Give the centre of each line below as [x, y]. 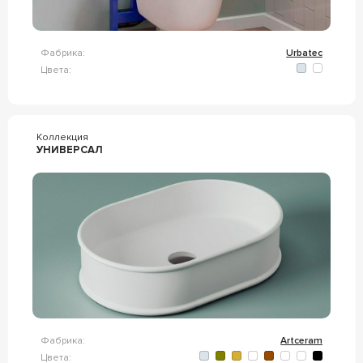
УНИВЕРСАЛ [69, 150]
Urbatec [305, 53]
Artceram [302, 341]
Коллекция [62, 137]
